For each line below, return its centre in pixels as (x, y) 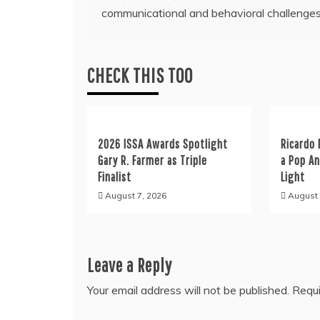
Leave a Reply (130, 265)
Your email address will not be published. (188, 290)
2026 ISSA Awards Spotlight (163, 144)
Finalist (115, 177)
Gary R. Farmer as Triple (152, 160)
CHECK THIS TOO (140, 75)
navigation (127, 27)
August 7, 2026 (136, 195)
